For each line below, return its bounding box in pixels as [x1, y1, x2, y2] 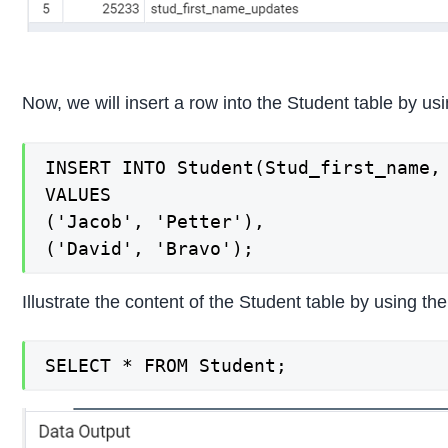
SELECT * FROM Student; [45, 355, 288, 377]
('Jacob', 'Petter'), [45, 210, 266, 232]
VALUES [45, 183, 112, 205]
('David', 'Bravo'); [45, 237, 255, 259]
